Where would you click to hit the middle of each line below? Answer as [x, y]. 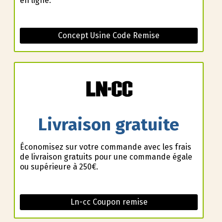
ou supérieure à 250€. [59, 166]
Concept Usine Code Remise [109, 36]
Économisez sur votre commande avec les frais [105, 147]
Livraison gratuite [109, 125]
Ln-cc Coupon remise [109, 202]
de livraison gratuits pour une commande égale [106, 157]
